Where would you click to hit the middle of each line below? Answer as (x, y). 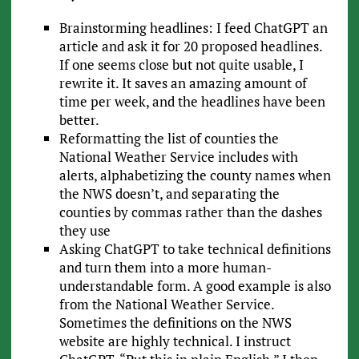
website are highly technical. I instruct (175, 341)
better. (79, 120)
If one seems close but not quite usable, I (181, 65)
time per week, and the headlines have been (192, 102)
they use (85, 231)
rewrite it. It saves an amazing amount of (183, 83)
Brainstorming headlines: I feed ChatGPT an (193, 28)
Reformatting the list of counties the (169, 139)
